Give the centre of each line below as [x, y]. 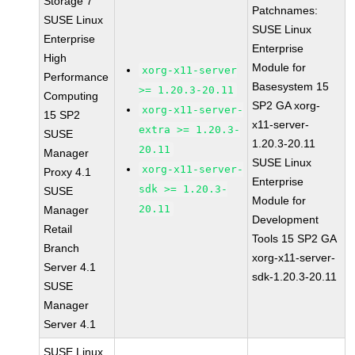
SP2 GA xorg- [286, 105]
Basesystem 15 [291, 86]
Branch [62, 248]
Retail [58, 229]
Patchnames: [285, 10]
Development [286, 219]
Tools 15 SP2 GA [295, 239]
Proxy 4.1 [68, 172]
